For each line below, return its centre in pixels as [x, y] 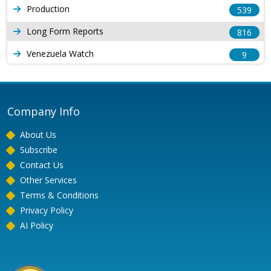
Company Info [44, 112]
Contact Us [42, 165]
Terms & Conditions [59, 195]
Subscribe [39, 150]
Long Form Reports [65, 31]
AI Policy [37, 226]
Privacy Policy [47, 211]
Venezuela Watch [60, 54]
